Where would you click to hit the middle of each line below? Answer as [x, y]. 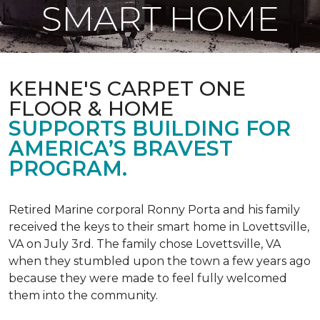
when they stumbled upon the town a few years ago [160, 261]
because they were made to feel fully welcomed [148, 278]
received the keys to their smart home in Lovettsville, [159, 227]
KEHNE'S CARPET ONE [127, 88]
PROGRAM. [68, 168]
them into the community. [83, 295]
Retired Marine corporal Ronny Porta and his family [154, 210]
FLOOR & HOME [91, 108]
